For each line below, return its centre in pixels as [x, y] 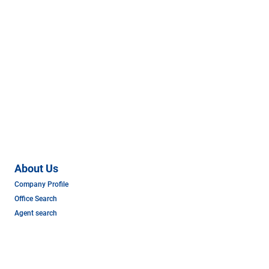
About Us [36, 168]
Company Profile [41, 184]
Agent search [36, 213]
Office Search [36, 198]
